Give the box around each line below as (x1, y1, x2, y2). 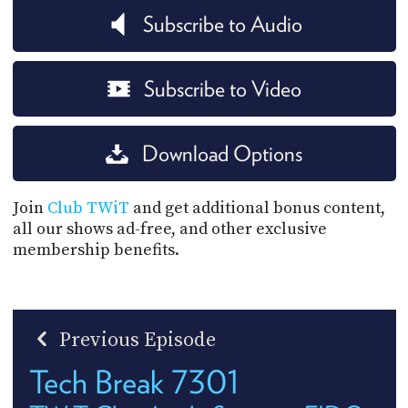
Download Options (142, 139, 302, 167)
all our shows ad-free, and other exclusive (12, 218, 327, 240)
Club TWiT (46, 197, 129, 219)
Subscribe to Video (143, 75, 301, 102)
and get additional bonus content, (128, 197, 385, 219)
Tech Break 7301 (28, 362, 240, 401)
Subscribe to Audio (142, 10, 302, 37)
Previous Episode (54, 327, 216, 352)
